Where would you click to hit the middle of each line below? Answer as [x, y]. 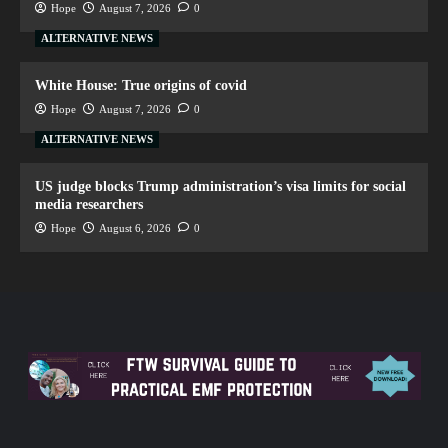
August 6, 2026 [135, 227]
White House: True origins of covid [141, 85]
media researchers [89, 204]
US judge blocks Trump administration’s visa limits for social [220, 186]
